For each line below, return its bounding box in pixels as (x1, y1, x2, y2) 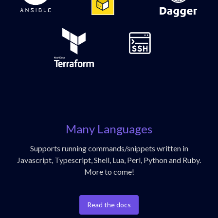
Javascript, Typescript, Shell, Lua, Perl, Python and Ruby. (17, 155, 201, 164)
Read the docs (87, 200, 131, 209)
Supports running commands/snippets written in (30, 143, 188, 153)
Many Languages (66, 121, 152, 136)
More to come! (84, 166, 134, 176)
